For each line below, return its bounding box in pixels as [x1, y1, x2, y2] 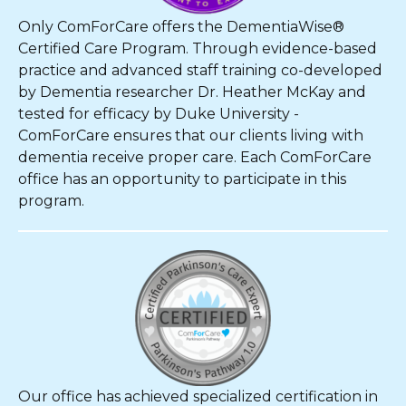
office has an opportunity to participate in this [18, 170, 346, 188]
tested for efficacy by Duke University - [18, 105, 299, 122]
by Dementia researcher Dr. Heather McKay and [18, 83, 366, 101]
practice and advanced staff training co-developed [18, 62, 382, 79]
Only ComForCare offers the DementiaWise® [18, 18, 344, 35]
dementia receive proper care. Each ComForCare [18, 149, 372, 166]
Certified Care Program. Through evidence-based [18, 40, 377, 57]
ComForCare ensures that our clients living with [18, 127, 363, 144]
